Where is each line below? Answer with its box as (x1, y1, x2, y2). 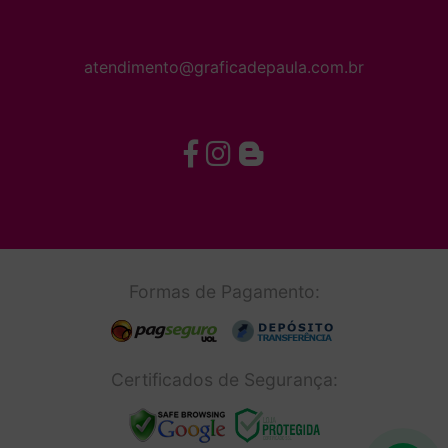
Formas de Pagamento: (128, 281, 320, 303)
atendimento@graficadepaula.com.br (84, 57, 364, 78)
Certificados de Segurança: (110, 369, 338, 391)
